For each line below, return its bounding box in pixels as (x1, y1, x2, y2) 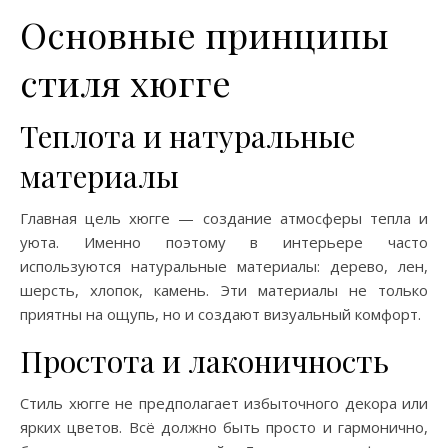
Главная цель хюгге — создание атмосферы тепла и (20, 208, 428, 228)
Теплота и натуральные (20, 116, 355, 156)
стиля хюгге (20, 58, 231, 106)
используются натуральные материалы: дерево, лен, (20, 256, 428, 276)
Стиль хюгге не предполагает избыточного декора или (20, 393, 428, 413)
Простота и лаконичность (20, 341, 389, 381)
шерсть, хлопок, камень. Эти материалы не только (20, 280, 428, 300)
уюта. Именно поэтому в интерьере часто (20, 232, 428, 252)
